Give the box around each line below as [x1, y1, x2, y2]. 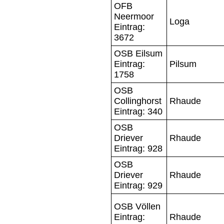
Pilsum [169, 58, 196, 69]
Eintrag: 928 [114, 143, 162, 153]
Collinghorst [114, 95, 161, 106]
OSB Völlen [114, 201, 160, 211]
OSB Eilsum [114, 48, 162, 58]
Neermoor [114, 11, 154, 21]
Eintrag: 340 [114, 106, 162, 116]
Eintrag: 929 [114, 180, 162, 190]
